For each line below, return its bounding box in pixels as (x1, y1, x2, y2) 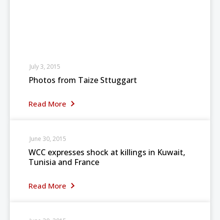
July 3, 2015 (29, 62, 60, 71)
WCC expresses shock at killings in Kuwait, (28, 147, 185, 158)
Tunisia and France (28, 157, 99, 167)
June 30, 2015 (29, 135, 66, 143)
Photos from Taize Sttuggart (28, 75, 137, 85)
